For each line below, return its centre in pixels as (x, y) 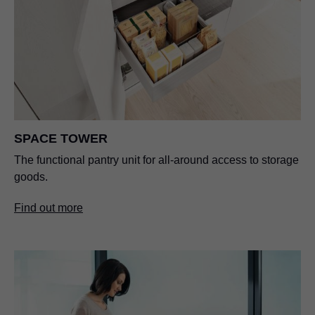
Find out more (49, 208)
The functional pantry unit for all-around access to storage (156, 160)
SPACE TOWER (61, 139)
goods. (31, 177)
